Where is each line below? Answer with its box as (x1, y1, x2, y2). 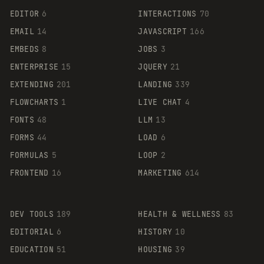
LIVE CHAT (138, 97, 182, 107)
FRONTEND (9, 167, 49, 178)
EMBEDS (9, 44, 39, 54)
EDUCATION (9, 244, 54, 255)
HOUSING (138, 244, 173, 255)
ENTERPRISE (9, 61, 59, 72)
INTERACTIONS (138, 8, 197, 19)
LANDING (138, 79, 173, 90)
